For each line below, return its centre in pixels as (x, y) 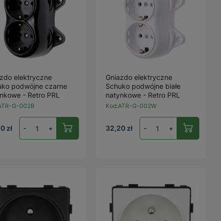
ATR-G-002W (137, 106)
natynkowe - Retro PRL (143, 95)
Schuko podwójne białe (143, 86)
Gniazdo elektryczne (139, 77)
